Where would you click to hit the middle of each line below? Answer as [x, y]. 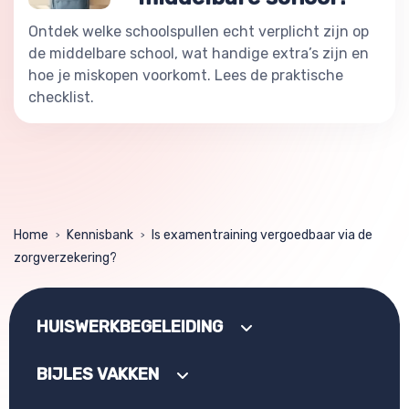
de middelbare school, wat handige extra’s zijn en [199, 53]
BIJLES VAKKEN [98, 374]
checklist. [61, 97]
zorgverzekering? [65, 257]
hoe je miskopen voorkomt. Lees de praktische [186, 75]
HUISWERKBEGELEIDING [130, 326]
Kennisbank [100, 235]
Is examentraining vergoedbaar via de [262, 235]
